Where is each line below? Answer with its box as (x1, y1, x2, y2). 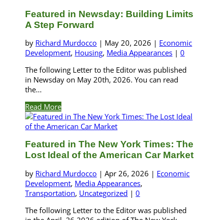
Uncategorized (79, 188, 128, 198)
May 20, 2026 (105, 38, 152, 48)
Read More (25, 102, 62, 112)
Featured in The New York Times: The (25, 139, 194, 150)
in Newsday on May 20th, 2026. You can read (25, 75, 179, 85)
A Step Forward (25, 19, 95, 30)
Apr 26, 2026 (105, 168, 149, 178)
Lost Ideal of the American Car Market (25, 150, 194, 161)
